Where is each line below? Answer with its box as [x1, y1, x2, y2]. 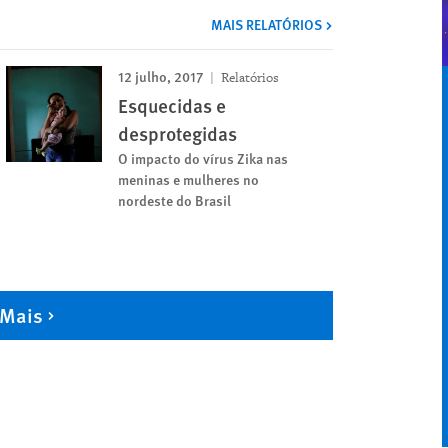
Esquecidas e [118, 92, 227, 120]
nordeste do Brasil [118, 190, 232, 211]
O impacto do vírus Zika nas [118, 148, 289, 169]
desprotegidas [118, 120, 238, 148]
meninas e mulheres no [118, 169, 260, 190]
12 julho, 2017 [118, 66, 204, 87]
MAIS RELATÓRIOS [210, 14, 325, 35]
